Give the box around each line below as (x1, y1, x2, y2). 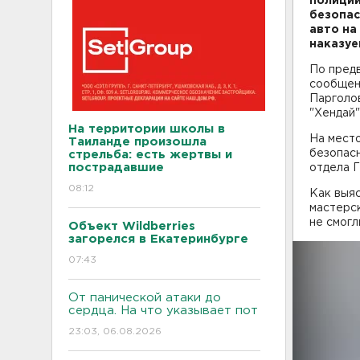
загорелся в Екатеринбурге (68, 234, 248, 244)
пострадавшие (68, 162, 164, 173)
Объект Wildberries (68, 221, 195, 231)
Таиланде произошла (68, 137, 207, 147)
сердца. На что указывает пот (68, 305, 258, 316)
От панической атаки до (68, 292, 221, 303)
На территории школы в (68, 124, 225, 134)
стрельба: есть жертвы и (68, 149, 232, 160)
